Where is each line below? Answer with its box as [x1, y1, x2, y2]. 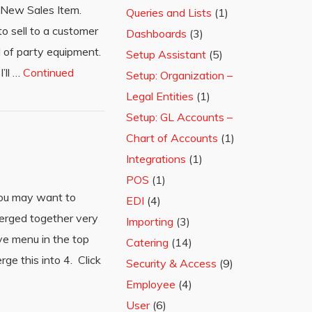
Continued [23, 65, 74, 79]
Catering [126, 235, 169, 249]
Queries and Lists [126, 6, 212, 19]
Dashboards [126, 26, 187, 40]
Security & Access [126, 256, 217, 270]
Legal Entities [126, 89, 194, 103]
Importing [126, 214, 173, 228]
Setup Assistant [126, 47, 206, 61]
